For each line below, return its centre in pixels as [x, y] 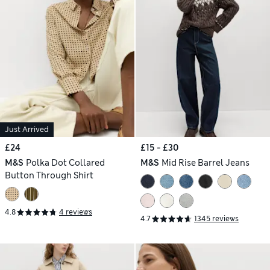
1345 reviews [216, 219]
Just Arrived [27, 129]
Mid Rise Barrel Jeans [205, 162]
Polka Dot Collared [65, 162]
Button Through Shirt [49, 175]
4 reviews [76, 212]
